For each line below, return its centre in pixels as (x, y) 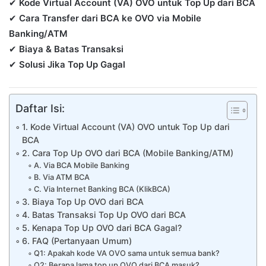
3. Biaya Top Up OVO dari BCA (83, 201)
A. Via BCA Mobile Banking (81, 165)
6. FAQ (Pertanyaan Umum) (77, 240)
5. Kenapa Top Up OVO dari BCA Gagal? (102, 227)
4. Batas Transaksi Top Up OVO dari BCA (104, 214)
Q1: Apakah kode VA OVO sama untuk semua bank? (126, 253)
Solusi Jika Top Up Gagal (72, 64)
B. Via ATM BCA (61, 177)
